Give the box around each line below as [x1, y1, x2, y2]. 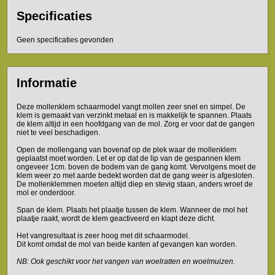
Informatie [17, 76, 77, 90]
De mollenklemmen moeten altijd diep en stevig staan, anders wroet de [17, 180, 254, 188]
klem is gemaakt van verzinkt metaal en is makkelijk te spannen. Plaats [17, 111, 252, 120]
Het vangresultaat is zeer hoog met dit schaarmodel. [17, 231, 190, 240]
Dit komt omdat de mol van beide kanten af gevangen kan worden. [17, 240, 238, 249]
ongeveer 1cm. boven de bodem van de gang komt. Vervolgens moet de [17, 163, 257, 171]
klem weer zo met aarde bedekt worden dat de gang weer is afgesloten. [17, 171, 255, 180]
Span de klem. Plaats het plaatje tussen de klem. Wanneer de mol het [17, 206, 248, 214]
